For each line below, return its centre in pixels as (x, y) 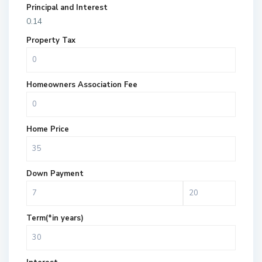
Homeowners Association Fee (82, 85)
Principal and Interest (67, 8)
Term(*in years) (55, 218)
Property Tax (51, 41)
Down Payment (55, 174)
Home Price (48, 130)
